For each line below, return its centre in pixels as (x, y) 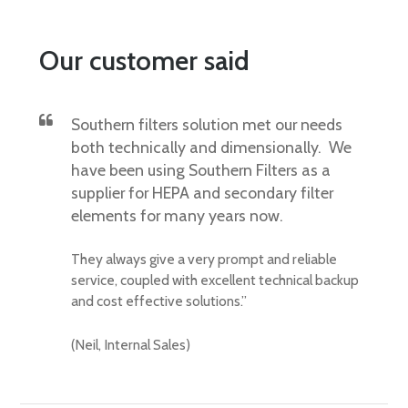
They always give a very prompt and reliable (204, 260)
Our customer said (144, 61)
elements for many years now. (177, 216)
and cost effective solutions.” (158, 301)
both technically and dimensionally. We (211, 148)
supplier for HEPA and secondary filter (202, 193)
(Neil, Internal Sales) (130, 344)
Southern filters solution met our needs (206, 125)
